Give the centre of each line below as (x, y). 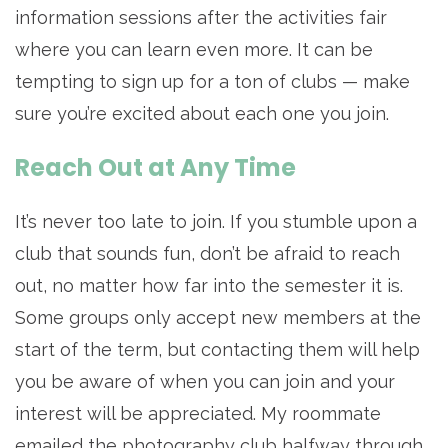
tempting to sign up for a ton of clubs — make (212, 82)
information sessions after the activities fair (201, 18)
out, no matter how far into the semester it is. (209, 286)
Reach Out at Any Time (155, 168)
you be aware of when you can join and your (205, 382)
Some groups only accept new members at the (218, 318)
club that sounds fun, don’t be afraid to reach (207, 254)
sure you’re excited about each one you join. (202, 114)
